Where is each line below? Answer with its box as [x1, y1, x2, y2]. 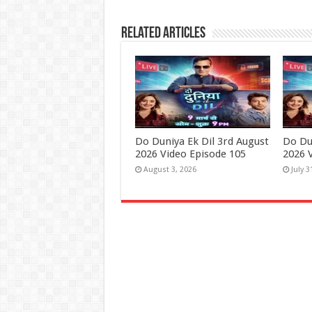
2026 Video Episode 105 [134, 147, 246, 160]
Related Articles [120, 26, 205, 42]
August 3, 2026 [143, 164, 196, 174]
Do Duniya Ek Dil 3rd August [134, 134, 269, 148]
